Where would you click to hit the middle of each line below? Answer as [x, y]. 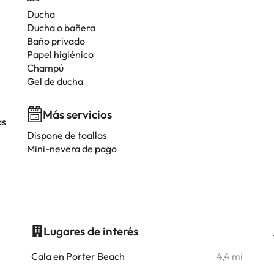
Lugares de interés [91, 231]
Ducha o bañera [61, 28]
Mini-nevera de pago [72, 149]
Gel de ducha [55, 81]
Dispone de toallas [67, 135]
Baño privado [56, 41]
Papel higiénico [60, 54]
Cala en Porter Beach [78, 256]
